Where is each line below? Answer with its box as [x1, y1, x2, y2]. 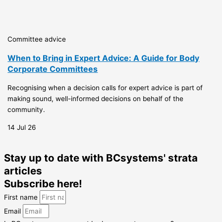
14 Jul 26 [7, 123, 37, 131]
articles [4, 164, 42, 177]
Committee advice [7, 35, 66, 43]
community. [7, 105, 46, 113]
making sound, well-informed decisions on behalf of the [7, 94, 184, 103]
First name [4, 193, 40, 201]
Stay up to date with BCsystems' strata [4, 151, 198, 164]
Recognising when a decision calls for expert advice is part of [7, 83, 203, 92]
